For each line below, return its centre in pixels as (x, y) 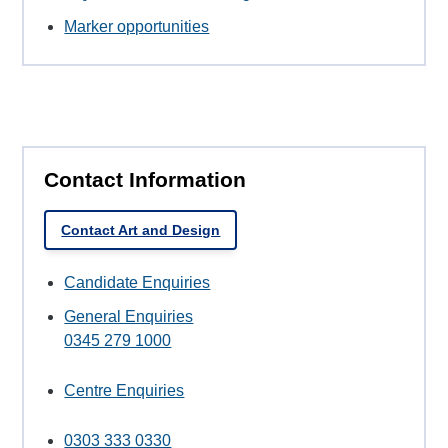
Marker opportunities (137, 27)
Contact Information (145, 180)
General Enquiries (129, 316)
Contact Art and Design (141, 229)
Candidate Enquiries (137, 282)
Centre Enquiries (124, 390)
